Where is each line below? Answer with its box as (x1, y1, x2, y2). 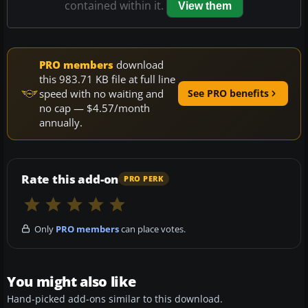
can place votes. (119, 222, 186, 235)
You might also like (7, 272, 136, 291)
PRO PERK (124, 174, 164, 184)
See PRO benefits (188, 87, 269, 100)
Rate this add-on (21, 170, 119, 187)
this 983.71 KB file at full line (39, 71, 175, 86)
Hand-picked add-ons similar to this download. (7, 292, 223, 305)
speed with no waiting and (39, 86, 164, 100)
